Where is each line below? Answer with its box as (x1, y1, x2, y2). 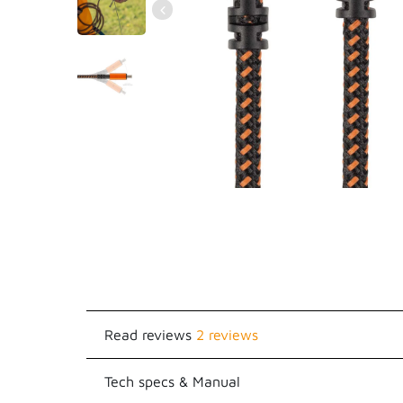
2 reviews (196, 327, 258, 343)
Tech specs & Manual (104, 373, 240, 390)
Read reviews (104, 327, 192, 343)
